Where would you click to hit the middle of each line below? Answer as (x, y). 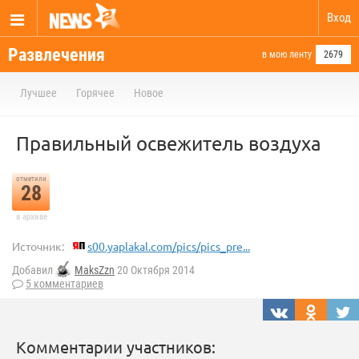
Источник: (38, 246)
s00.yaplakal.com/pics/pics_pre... (169, 246)
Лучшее (38, 93)
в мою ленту (287, 54)
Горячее (95, 93)
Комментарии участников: (116, 347)
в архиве (31, 217)
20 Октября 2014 (155, 270)
